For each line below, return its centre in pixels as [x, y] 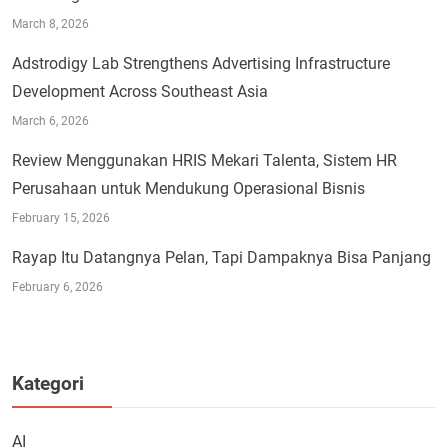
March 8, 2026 [50, 23]
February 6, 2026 [57, 286]
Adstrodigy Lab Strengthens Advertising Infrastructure [201, 63]
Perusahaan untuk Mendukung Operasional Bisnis [188, 188]
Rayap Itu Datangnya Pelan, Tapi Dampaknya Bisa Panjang [221, 257]
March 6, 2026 [50, 120]
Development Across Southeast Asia [140, 91]
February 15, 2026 [61, 217]
